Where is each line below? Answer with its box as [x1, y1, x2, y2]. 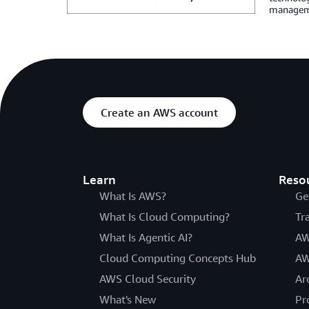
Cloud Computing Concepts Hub [99, 251, 256, 265]
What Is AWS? [99, 189, 166, 203]
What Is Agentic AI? [99, 230, 192, 244]
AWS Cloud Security [99, 272, 196, 286]
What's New [99, 292, 156, 306]
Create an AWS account [101, 106, 218, 119]
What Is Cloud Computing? [99, 210, 230, 223]
